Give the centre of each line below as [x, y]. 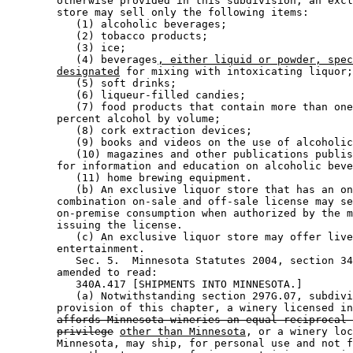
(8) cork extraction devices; [132, 131]
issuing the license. [98, 225]
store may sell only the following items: [161, 13]
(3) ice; [69, 48]
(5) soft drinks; [95, 84]
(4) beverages [82, 60]
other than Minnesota [183, 332]
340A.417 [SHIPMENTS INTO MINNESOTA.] [158, 284]
